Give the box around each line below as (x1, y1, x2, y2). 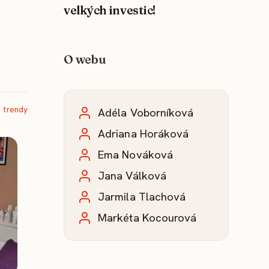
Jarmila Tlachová (98, 189, 186, 205)
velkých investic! (64, 3, 156, 18)
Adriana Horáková (98, 126, 189, 142)
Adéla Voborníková (98, 105, 194, 121)
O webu (64, 52, 106, 67)
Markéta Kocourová (98, 210, 197, 226)
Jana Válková (98, 168, 167, 184)
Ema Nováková (98, 147, 174, 163)
